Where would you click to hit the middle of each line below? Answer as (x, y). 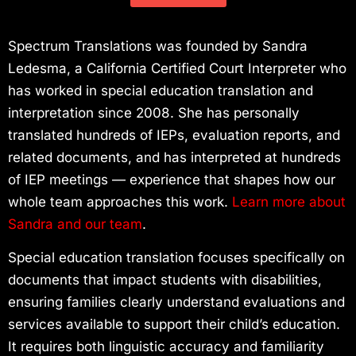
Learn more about (289, 201)
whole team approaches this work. (118, 201)
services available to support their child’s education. (174, 325)
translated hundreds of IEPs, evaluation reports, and (174, 135)
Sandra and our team (75, 224)
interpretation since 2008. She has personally (154, 112)
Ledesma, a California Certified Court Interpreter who (177, 68)
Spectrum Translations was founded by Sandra (158, 46)
